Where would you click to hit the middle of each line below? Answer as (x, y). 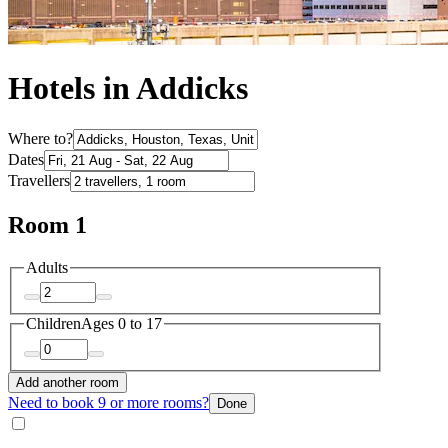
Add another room (67, 382)
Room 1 (47, 224)
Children (53, 324)
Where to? (40, 138)
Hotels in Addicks (128, 88)
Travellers (39, 180)
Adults (47, 267)
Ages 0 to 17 (121, 324)
